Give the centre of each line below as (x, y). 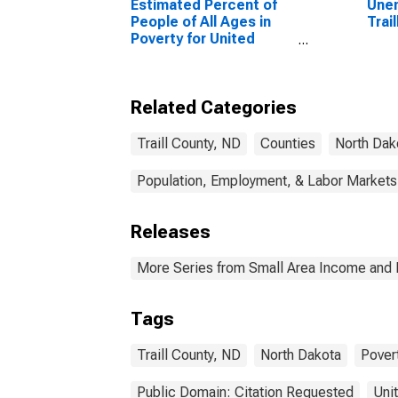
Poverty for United (193, 39)
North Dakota (301, 355)
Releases (171, 232)
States (154, 56)
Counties (288, 143)
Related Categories (214, 107)
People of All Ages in (201, 22)
